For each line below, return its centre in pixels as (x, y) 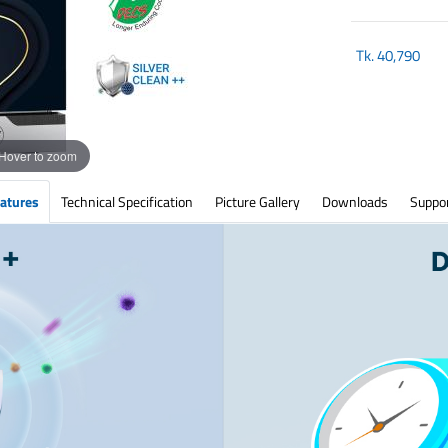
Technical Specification (126, 201)
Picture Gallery (257, 201)
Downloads (354, 201)
